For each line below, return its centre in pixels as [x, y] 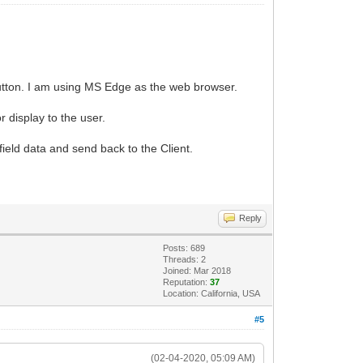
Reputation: [187, 282]
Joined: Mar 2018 [197, 270]
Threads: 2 [185, 259]
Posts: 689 [184, 248]
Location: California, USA [212, 293]
